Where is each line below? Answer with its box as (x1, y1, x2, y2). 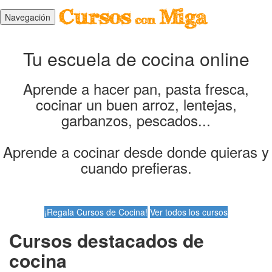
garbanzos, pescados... (61, 109, 211, 131)
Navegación (5, 10, 50, 23)
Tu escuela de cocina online (22, 46, 250, 72)
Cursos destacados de (9, 227, 204, 253)
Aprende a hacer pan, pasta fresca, (23, 78, 249, 99)
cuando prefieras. (80, 157, 192, 178)
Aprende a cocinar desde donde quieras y (3, 141, 269, 162)
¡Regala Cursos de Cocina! (44, 206, 148, 218)
